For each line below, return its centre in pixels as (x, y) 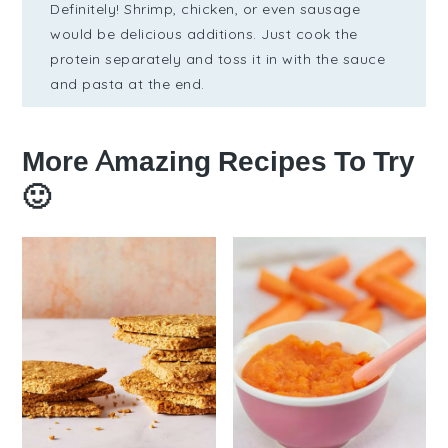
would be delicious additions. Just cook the (204, 34)
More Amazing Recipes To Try (219, 162)
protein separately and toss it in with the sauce (218, 59)
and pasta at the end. (127, 84)
